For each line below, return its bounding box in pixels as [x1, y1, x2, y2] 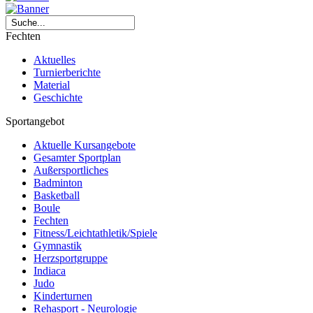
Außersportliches [34, 163, 108, 176]
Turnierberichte [34, 66, 101, 78]
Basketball [34, 189, 80, 201]
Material [34, 78, 70, 91]
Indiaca [34, 264, 66, 277]
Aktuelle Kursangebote [34, 138, 136, 151]
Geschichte [34, 91, 82, 103]
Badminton [34, 176, 82, 189]
